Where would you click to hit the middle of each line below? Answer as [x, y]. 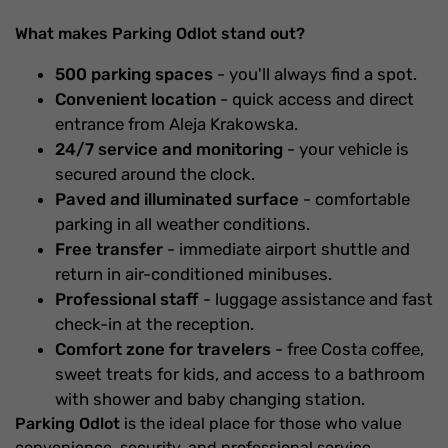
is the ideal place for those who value [261, 423]
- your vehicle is [346, 149]
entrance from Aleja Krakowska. [176, 124]
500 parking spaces [134, 74]
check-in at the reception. [154, 324]
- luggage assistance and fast [316, 299]
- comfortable [354, 199]
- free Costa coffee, [347, 349]
